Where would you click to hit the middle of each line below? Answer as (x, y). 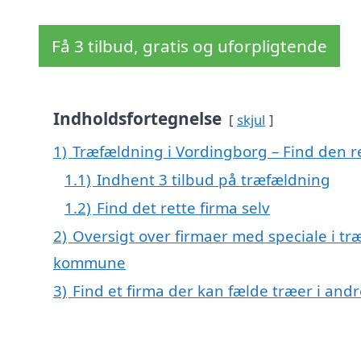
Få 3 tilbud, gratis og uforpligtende (189, 46)
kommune (89, 263)
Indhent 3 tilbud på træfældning (214, 180)
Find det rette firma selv (183, 208)
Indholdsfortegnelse (137, 119)
